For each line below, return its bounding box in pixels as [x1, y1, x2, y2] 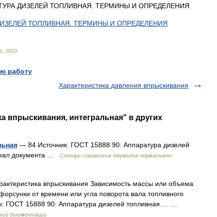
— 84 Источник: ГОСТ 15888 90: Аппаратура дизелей [17, 141, 189, 149]
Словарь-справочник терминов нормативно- [60, 153, 173, 158]
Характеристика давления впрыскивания [59, 81, 188, 89]
